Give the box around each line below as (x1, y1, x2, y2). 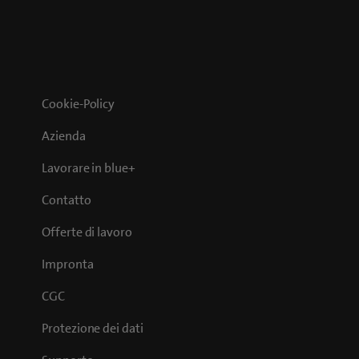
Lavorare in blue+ (42, 159, 135, 176)
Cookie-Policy (42, 95, 115, 112)
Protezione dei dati (42, 320, 143, 337)
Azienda (42, 127, 86, 144)
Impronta (42, 256, 94, 272)
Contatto (42, 192, 91, 208)
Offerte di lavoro (42, 224, 132, 240)
